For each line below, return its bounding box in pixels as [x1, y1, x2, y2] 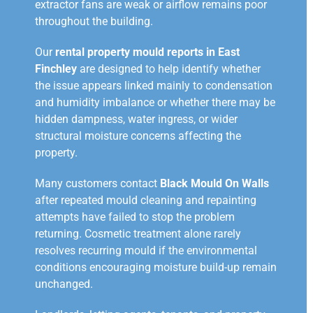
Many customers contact [35, 177, 160, 191]
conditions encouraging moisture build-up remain [35, 261, 277, 275]
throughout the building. [35, 15, 153, 29]
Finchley [35, 62, 77, 76]
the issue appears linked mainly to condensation [35, 79, 272, 93]
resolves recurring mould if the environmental [35, 244, 257, 258]
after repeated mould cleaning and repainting [35, 194, 256, 208]
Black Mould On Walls [160, 177, 269, 191]
